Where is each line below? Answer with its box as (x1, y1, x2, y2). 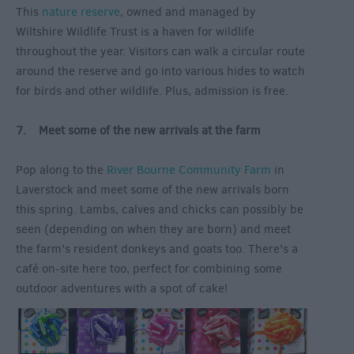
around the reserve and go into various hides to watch (16, 63, 305, 80)
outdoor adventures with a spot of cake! (16, 281, 228, 297)
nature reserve (42, 4, 120, 21)
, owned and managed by (120, 4, 256, 21)
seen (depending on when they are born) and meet (16, 221, 291, 238)
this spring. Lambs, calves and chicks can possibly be (16, 201, 303, 218)
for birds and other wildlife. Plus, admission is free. (16, 83, 292, 100)
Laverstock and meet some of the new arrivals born (16, 182, 289, 198)
